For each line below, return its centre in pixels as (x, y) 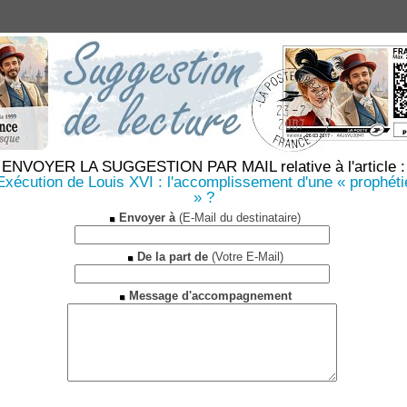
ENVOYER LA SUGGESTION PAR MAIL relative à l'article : (203, 167)
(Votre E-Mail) (245, 257)
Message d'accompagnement (210, 296)
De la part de (172, 257)
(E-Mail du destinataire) (238, 218)
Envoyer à (147, 218)
